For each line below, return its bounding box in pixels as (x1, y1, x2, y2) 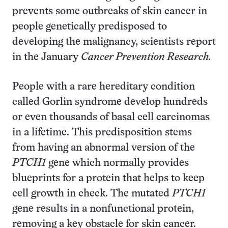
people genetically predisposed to (12, 22, 167, 32)
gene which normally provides (46, 158, 189, 168)
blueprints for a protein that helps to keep (12, 174, 205, 183)
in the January (12, 52, 81, 62)
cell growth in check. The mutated (12, 189, 172, 198)
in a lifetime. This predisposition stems (12, 128, 192, 137)
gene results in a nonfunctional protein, (12, 204, 194, 214)
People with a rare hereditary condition (12, 82, 195, 92)
